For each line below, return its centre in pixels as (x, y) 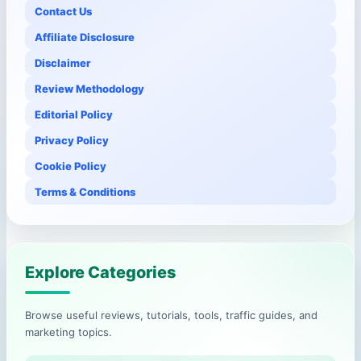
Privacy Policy (72, 141)
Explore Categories (101, 273)
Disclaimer (62, 63)
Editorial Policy (74, 115)
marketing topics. (68, 332)
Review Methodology (89, 89)
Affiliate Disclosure (85, 37)
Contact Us (63, 12)
